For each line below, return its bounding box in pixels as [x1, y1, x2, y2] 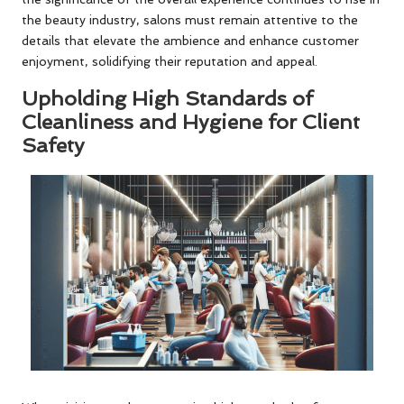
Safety [22, 133, 85, 158]
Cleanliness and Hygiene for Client [22, 110, 360, 134]
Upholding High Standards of [22, 87, 313, 111]
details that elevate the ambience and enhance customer [22, 33, 359, 49]
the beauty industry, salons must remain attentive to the [22, 13, 358, 28]
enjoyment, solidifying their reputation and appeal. [22, 54, 317, 69]
